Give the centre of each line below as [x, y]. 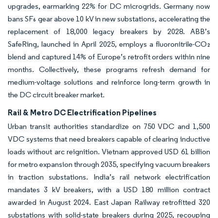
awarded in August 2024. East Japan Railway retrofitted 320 [109, 202]
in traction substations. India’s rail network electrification [109, 177]
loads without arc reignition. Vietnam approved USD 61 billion [109, 152]
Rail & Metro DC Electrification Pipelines [82, 112]
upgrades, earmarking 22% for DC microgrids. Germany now [109, 6]
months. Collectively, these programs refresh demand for [109, 69]
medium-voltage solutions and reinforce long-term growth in [109, 82]
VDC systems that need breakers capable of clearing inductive [109, 139]
